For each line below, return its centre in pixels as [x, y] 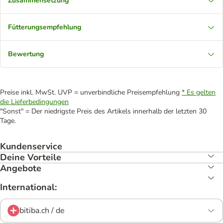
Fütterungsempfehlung [45, 27]
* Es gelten [199, 92]
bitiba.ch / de [42, 211]
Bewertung [26, 54]
